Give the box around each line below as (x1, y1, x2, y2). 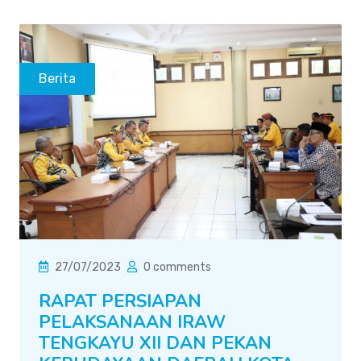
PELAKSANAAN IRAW (39, 309, 226, 334)
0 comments (143, 259, 211, 274)
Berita (39, 70, 76, 86)
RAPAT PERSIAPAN (39, 288, 201, 313)
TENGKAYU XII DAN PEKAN (39, 330, 272, 355)
